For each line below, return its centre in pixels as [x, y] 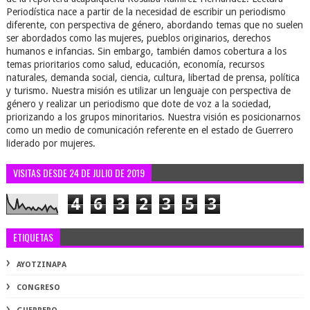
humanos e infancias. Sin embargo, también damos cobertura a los [146, 51]
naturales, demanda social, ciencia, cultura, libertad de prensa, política [153, 77]
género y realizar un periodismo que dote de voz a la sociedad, [138, 104]
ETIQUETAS [33, 237]
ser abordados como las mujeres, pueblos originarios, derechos [138, 38]
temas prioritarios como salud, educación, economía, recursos [135, 64]
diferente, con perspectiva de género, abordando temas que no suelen [154, 25]
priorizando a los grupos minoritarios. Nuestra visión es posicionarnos [153, 117]
